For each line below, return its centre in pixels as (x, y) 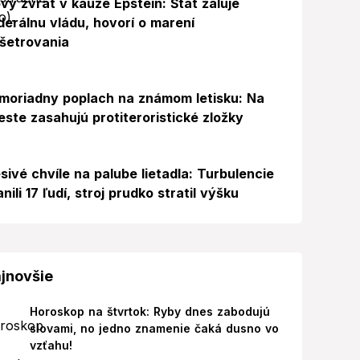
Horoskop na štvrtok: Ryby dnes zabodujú (149, 311)
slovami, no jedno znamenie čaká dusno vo (154, 328)
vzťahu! (51, 345)
